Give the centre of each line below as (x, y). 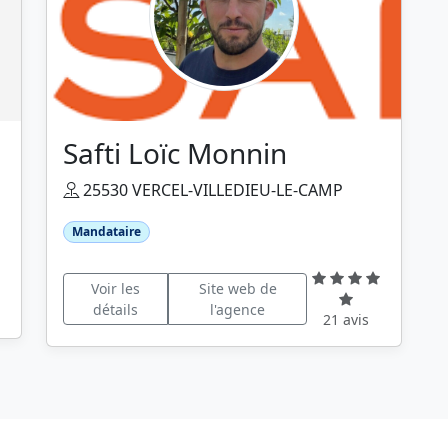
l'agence (238, 309)
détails (115, 309)
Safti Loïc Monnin (175, 153)
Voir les (115, 288)
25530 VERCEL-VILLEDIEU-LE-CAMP (211, 190)
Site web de (237, 288)
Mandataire (106, 231)
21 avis (346, 320)
